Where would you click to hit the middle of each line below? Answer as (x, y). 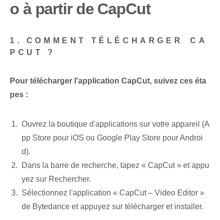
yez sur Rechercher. (56, 179)
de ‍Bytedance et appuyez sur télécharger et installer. (112, 207)
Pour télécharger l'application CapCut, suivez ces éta (108, 81)
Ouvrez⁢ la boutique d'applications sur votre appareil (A (116, 124)
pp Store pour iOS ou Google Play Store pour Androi (112, 138)
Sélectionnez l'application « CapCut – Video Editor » (113, 193)
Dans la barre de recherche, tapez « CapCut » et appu (115, 165)
